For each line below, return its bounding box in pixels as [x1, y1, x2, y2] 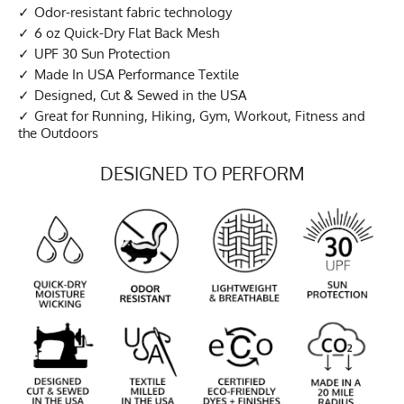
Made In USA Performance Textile [34, 65, 239, 83]
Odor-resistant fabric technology [34, 3, 232, 21]
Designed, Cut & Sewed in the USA [34, 86, 247, 104]
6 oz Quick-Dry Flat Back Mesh [34, 23, 219, 41]
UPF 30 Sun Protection [34, 44, 170, 62]
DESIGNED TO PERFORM [99, 161, 305, 185]
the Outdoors [18, 124, 98, 142]
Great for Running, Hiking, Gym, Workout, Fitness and [34, 106, 365, 124]
